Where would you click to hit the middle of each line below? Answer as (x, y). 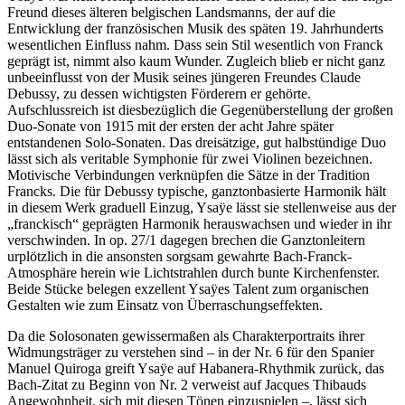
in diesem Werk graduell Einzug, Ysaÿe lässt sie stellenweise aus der (202, 207)
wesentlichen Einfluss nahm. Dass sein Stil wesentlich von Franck (195, 44)
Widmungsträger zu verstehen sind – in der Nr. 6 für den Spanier (191, 352)
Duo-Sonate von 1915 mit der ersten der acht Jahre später (170, 126)
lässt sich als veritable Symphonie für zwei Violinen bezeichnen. (190, 158)
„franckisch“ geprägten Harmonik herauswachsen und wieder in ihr (199, 223)
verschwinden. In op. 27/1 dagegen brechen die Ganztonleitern (186, 240)
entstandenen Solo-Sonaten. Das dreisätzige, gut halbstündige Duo (197, 142)
